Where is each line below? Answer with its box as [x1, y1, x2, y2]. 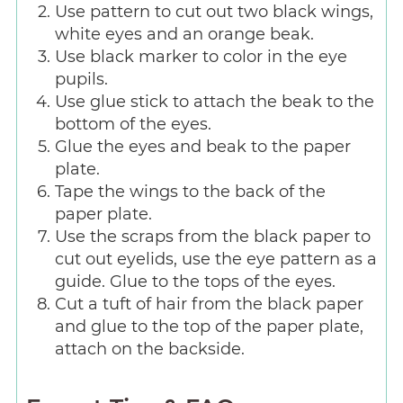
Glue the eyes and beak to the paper [54, 137, 351, 157]
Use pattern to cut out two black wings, [54, 2, 373, 22]
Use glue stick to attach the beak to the [54, 92, 374, 112]
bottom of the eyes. [54, 114, 211, 135]
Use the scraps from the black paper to [54, 227, 371, 247]
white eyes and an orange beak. [54, 24, 314, 45]
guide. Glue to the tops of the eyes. [54, 272, 336, 292]
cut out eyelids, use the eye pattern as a [54, 249, 377, 270]
